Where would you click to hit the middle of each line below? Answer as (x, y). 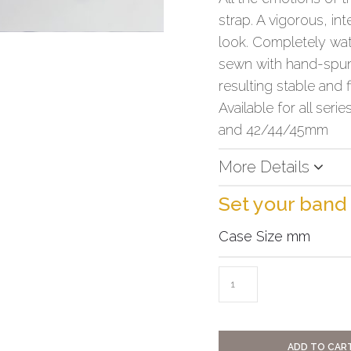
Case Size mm (264, 236)
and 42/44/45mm (273, 129)
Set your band (282, 203)
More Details (266, 166)
